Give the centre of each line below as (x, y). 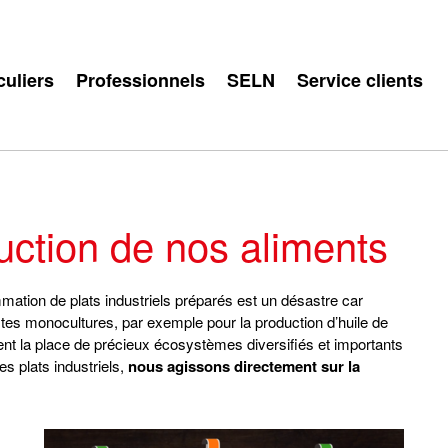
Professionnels (140, 79)
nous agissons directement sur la (244, 366)
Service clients (359, 79)
